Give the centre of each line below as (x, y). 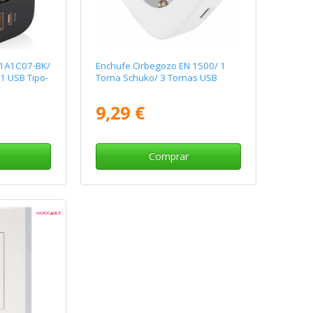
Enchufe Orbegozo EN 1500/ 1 (161, 66)
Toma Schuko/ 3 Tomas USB (157, 78)
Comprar (168, 156)
